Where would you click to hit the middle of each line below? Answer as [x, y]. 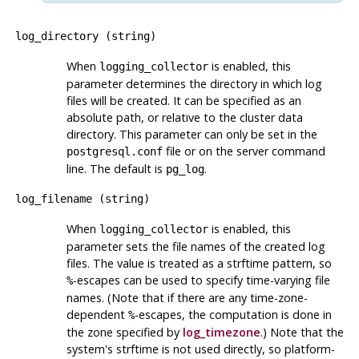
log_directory [56, 36]
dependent [97, 314]
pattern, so [300, 263]
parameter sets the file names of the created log [196, 246]
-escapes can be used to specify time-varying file [201, 280]
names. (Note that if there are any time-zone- [187, 297]
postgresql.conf [114, 151]
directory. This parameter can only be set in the [192, 134]
